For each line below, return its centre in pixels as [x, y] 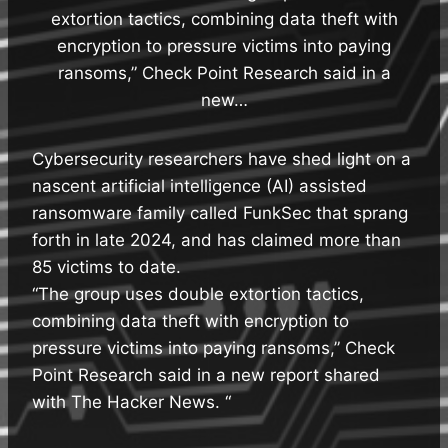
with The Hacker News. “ [131, 401]
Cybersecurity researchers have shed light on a [221, 158]
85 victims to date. [106, 266]
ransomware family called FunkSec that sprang [220, 212]
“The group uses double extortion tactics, [198, 293]
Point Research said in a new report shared [206, 374]
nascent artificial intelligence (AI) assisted [199, 185]
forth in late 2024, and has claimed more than [216, 239]
